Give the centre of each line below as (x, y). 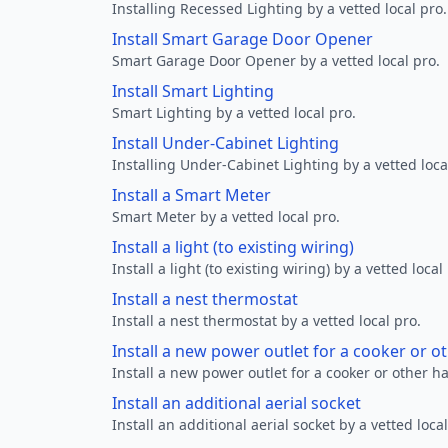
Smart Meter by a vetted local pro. (226, 216)
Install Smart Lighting (193, 91)
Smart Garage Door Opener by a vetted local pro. (276, 60)
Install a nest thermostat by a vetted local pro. (266, 320)
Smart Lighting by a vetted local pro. (234, 112)
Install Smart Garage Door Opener (242, 39)
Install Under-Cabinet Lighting (225, 143)
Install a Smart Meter (191, 195)
